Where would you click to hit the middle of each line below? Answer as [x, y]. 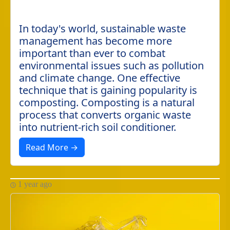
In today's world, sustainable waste [102, 28]
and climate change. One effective [100, 78]
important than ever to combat [92, 53]
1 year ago [34, 184]
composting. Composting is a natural [107, 102]
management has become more [95, 41]
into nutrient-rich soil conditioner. [98, 127]
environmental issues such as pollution [111, 65]
